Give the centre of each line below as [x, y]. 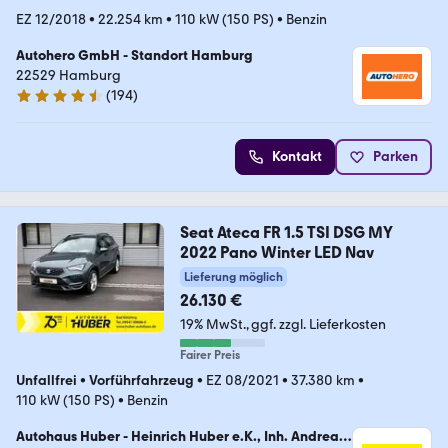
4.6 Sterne [47, 104]
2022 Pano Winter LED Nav [276, 253]
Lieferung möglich [233, 277]
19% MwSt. [212, 325]
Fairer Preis [209, 355]
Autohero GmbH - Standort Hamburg [134, 56]
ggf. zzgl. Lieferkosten [318, 325]
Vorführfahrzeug [141, 381]
